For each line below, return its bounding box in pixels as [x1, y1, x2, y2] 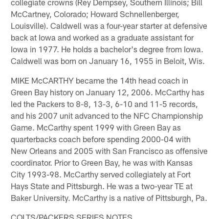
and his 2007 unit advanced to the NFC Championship [11, 110, 203, 120]
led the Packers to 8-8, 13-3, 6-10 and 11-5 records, [11, 98, 198, 109]
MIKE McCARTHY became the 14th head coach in [11, 75, 189, 85]
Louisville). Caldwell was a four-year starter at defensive [11, 20, 208, 30]
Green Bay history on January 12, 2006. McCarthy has [11, 87, 205, 97]
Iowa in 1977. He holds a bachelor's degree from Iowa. [11, 44, 204, 54]
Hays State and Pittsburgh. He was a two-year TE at [11, 180, 193, 191]
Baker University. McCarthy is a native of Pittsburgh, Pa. [11, 192, 208, 202]
